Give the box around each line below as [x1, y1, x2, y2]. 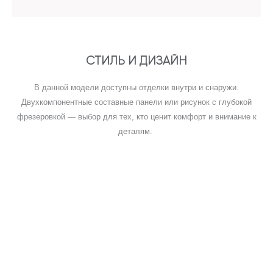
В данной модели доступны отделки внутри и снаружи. [34, 83, 239, 93]
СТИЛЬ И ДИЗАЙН [86, 54, 187, 68]
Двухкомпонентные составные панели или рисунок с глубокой [21, 97, 252, 107]
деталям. [118, 127, 155, 136]
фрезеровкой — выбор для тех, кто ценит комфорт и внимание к [16, 112, 257, 122]
